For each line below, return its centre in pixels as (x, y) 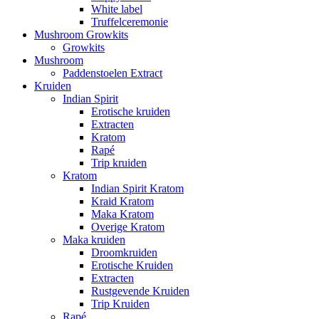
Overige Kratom (128, 227)
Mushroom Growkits (81, 35)
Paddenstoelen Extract (113, 73)
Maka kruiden (94, 240)
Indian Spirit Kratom (137, 189)
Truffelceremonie (130, 22)
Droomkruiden (124, 253)
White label (117, 9)
